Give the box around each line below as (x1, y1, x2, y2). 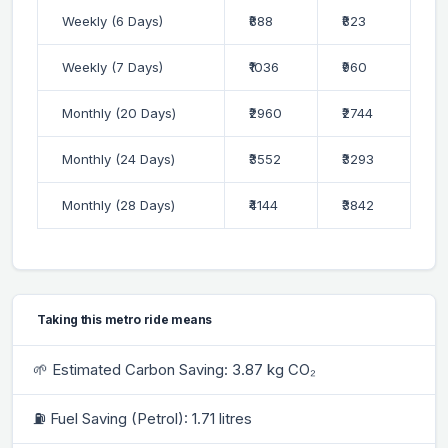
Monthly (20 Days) (62, 104, 176, 121)
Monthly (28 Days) (62, 196, 175, 213)
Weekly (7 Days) (62, 58, 163, 75)
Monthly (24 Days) (62, 150, 175, 167)
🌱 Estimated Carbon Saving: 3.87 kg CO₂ (33, 359, 316, 379)
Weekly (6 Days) (62, 12, 163, 29)
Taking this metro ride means (37, 311, 213, 327)
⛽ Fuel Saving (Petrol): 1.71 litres (33, 408, 252, 428)
